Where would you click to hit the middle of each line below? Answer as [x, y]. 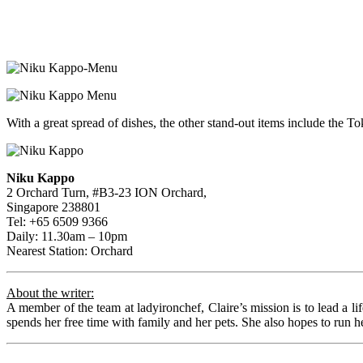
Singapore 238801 [53, 207]
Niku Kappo [41, 177]
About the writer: [50, 293]
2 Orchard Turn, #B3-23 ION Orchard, [107, 192]
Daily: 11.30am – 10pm [67, 236]
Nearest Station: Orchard [70, 250]
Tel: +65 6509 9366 [57, 221]
